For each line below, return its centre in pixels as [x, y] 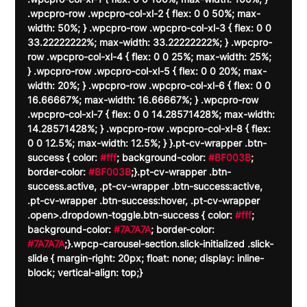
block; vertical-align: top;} [85, 273]
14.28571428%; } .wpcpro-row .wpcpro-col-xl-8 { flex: [151, 129]
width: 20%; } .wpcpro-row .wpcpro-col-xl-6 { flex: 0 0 [151, 86]
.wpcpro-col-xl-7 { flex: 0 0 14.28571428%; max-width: [153, 114]
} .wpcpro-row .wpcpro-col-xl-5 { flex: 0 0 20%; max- [147, 71]
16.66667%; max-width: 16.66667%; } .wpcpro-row [145, 100]
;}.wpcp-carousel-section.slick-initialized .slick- [169, 244]
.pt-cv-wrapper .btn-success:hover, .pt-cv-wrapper [145, 201]
